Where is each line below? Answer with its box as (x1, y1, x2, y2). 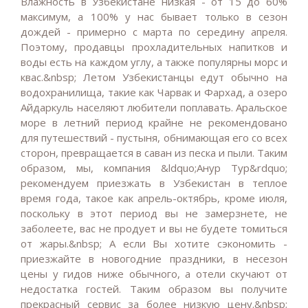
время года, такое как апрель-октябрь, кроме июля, (21, 191, 287, 206)
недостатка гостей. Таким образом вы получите (21, 282, 287, 296)
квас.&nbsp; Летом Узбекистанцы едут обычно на (21, 70, 287, 85)
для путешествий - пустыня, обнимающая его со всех (21, 131, 287, 145)
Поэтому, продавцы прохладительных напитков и (21, 40, 287, 54)
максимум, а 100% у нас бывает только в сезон (21, 10, 287, 24)
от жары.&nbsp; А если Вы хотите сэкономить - (21, 236, 287, 251)
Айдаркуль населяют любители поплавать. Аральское (21, 100, 287, 115)
